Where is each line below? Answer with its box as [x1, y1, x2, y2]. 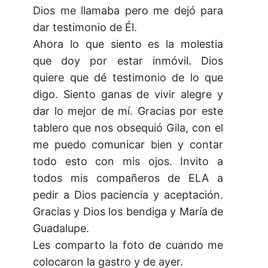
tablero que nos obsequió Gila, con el [33, 121, 223, 135]
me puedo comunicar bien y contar [33, 138, 223, 151]
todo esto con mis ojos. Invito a [33, 155, 223, 168]
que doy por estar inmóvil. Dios [33, 54, 223, 68]
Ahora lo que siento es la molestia [33, 38, 223, 51]
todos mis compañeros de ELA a [33, 172, 223, 185]
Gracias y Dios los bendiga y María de [33, 205, 223, 218]
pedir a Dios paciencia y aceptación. [33, 188, 223, 202]
